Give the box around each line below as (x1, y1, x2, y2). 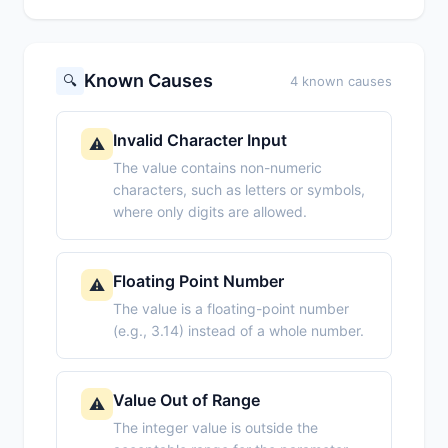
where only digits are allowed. (113, 203, 307, 221)
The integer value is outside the (113, 419, 318, 437)
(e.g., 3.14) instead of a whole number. (113, 322, 364, 340)
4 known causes (290, 73, 392, 90)
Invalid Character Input (113, 130, 287, 151)
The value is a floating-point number (113, 300, 349, 318)
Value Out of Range (113, 390, 260, 411)
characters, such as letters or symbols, (113, 181, 365, 199)
